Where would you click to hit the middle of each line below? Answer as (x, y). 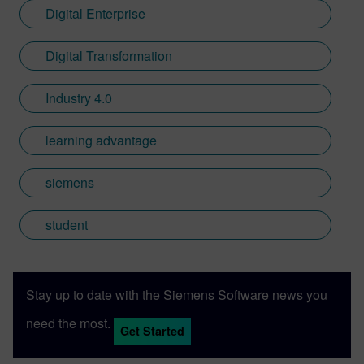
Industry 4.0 (79, 98)
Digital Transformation (109, 56)
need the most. (68, 323)
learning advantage (101, 140)
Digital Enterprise (95, 13)
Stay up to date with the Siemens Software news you (177, 295)
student (67, 225)
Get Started (152, 331)
